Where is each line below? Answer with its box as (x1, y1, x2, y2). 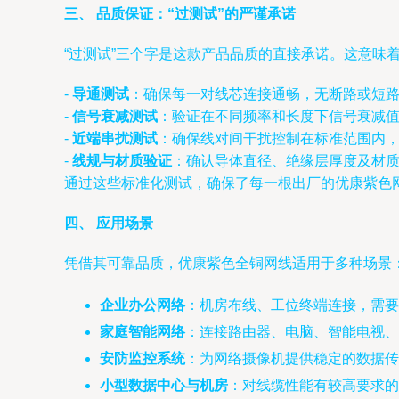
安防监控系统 (100, 351, 185, 366)
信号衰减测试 (72, 109, 158, 124)
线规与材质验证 (72, 153, 172, 168)
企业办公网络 (100, 297, 185, 313)
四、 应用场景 (64, 216, 153, 231)
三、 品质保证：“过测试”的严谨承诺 (64, 6, 296, 21)
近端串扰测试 (72, 131, 158, 146)
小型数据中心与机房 (100, 378, 228, 393)
